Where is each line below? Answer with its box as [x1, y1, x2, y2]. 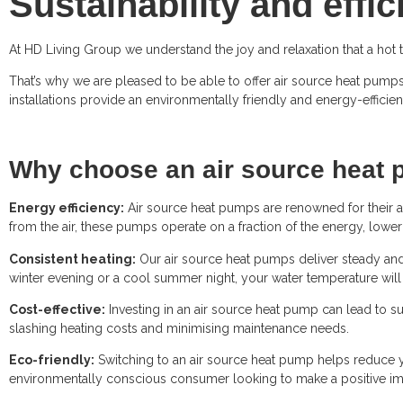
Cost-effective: [9, 301, 105, 317]
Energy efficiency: [9, 201, 124, 216]
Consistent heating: [9, 251, 136, 266]
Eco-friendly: [9, 353, 94, 368]
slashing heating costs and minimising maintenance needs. [9, 320, 349, 336]
